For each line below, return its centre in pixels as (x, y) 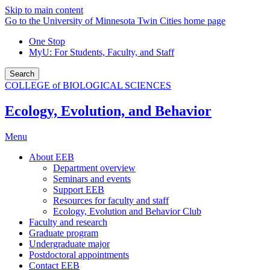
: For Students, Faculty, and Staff (112, 52)
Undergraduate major (69, 243)
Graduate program (64, 233)
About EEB (52, 157)
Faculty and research (68, 222)
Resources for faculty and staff (111, 200)
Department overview (94, 168)
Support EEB (79, 189)
